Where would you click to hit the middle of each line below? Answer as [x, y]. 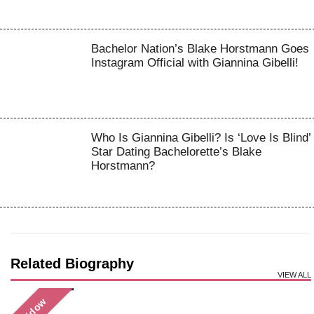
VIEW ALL [294, 274]
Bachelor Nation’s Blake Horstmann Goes [200, 48]
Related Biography [72, 263]
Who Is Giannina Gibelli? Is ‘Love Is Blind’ [200, 137]
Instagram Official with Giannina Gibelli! [194, 62]
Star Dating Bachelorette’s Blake [176, 151]
